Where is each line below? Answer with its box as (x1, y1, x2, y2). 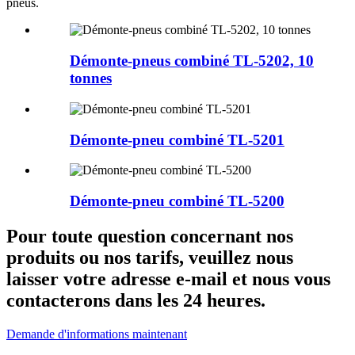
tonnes (70, 70, 112, 87)
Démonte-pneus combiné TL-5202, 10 (70, 52, 314, 70)
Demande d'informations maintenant (6, 326, 187, 341)
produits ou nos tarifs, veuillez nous (6, 246, 293, 268)
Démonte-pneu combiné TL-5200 (70, 192, 284, 209)
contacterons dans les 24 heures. (6, 289, 265, 311)
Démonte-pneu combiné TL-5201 (70, 131, 284, 148)
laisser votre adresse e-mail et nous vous (6, 268, 330, 289)
